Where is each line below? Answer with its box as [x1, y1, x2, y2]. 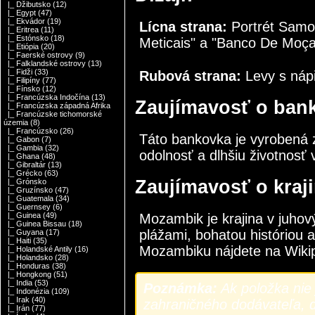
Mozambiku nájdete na [139, 243, 285, 259]
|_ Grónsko [4, 177, 47, 186]
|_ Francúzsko [4, 127, 58, 136]
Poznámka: [143, 280, 217, 296]
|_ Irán [4, 304, 30, 313]
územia [4, 118, 29, 127]
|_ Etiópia [4, 42, 39, 51]
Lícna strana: [139, 18, 227, 34]
